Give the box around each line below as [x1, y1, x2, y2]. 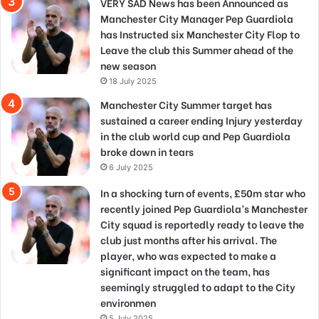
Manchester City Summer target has [100, 97, 272, 113]
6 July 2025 [109, 162, 153, 173]
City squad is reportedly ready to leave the [100, 216, 304, 232]
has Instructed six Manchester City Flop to [100, 26, 300, 42]
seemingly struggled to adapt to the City [100, 279, 296, 295]
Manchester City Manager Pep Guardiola [100, 11, 293, 26]
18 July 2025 [109, 76, 157, 87]
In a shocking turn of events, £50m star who [100, 185, 305, 201]
